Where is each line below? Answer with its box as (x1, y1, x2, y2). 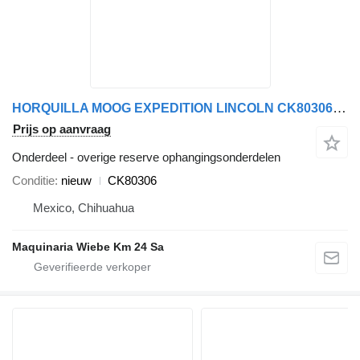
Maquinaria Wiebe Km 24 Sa (12, 240, 164, 254)
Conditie (12, 174, 55, 188)
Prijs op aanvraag (13, 122, 111, 137)
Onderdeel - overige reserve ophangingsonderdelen (12, 150, 280, 165)
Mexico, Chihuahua (33, 201, 134, 215)
